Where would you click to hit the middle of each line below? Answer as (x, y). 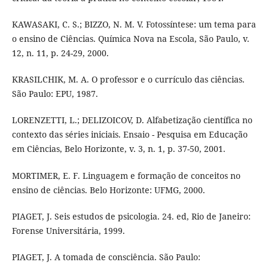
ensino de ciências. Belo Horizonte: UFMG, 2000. (108, 190)
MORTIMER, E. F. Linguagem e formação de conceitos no (126, 175)
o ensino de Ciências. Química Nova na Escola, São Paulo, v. (130, 39)
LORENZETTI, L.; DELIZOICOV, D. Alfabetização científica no (132, 120)
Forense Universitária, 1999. (68, 230)
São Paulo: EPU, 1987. (55, 94)
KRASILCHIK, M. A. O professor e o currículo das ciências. (128, 80)
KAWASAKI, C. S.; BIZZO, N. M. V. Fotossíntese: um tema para (134, 25)
